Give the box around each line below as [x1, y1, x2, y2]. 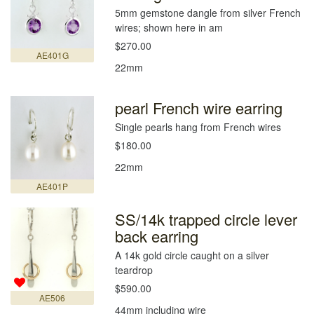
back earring [115, 225, 199, 247]
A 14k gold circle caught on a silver [115, 248, 270, 262]
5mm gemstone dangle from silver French [115, 5, 301, 20]
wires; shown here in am [115, 20, 224, 34]
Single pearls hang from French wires [115, 119, 282, 134]
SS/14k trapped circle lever [115, 208, 298, 230]
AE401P [36, 180, 69, 192]
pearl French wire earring [115, 96, 283, 118]
